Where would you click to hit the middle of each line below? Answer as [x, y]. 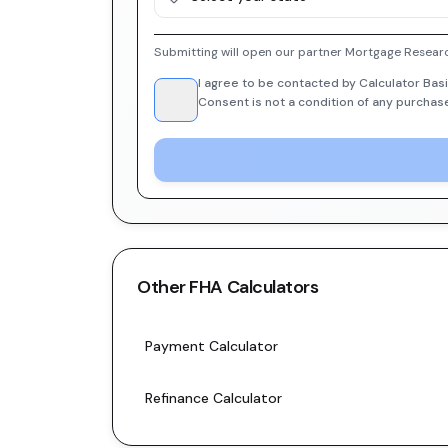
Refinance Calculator [213, 398]
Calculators [270, 287]
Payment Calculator [211, 346]
